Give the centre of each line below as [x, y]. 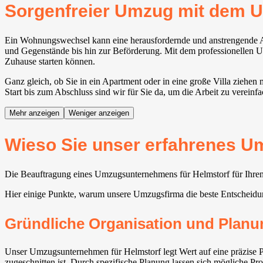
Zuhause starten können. [50, 61]
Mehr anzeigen [34, 113]
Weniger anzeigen [99, 113]
